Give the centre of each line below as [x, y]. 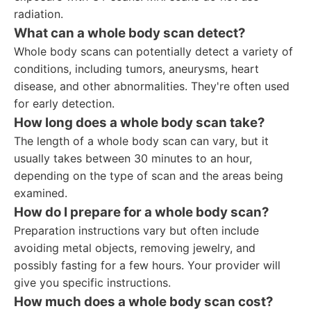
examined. [41, 193]
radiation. [39, 14]
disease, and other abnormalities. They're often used [152, 86]
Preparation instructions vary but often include [136, 230]
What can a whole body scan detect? [130, 33]
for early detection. [64, 103]
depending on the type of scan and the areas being [149, 176]
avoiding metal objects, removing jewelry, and [135, 248]
